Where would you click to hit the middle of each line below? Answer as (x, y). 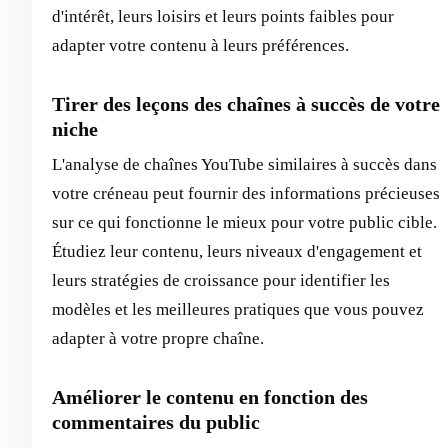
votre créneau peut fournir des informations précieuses (246, 193)
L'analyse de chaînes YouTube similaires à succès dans (244, 164)
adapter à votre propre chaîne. (158, 338)
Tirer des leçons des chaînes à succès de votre (246, 103)
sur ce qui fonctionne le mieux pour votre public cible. (244, 222)
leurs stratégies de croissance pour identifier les (221, 280)
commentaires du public (156, 421)
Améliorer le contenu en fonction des (210, 396)
